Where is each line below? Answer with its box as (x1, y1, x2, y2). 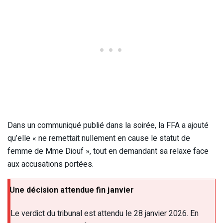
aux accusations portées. (7, 158, 94, 171)
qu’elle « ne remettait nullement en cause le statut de (7, 132, 190, 145)
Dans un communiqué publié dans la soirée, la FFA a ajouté (7, 119, 209, 132)
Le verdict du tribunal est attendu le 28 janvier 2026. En (10, 208, 199, 220)
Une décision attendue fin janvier (9, 184, 134, 197)
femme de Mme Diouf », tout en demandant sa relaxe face (7, 145, 209, 158)
